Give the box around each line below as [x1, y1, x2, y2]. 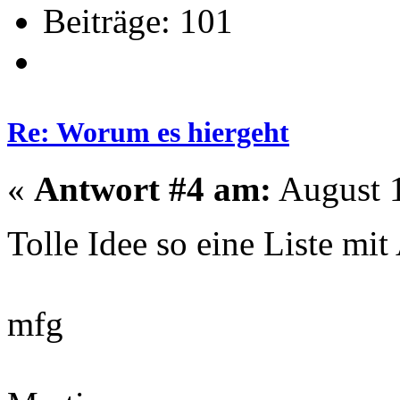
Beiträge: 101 [43, 2, 233, 41]
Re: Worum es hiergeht [7, 115, 289, 148]
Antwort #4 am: [34, 169, 271, 208]
